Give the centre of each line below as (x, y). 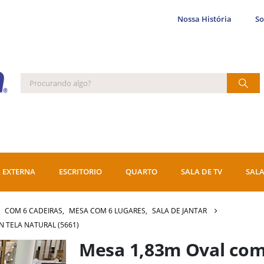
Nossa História (205, 19)
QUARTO (141, 171)
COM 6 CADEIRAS (34, 210)
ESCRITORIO (80, 171)
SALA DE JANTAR (179, 210)
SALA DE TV (202, 171)
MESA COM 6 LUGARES (107, 210)
